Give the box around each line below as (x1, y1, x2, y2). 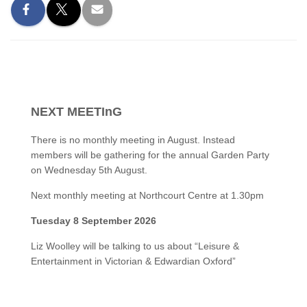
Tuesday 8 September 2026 (31, 215, 156, 226)
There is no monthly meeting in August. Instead (31, 134, 235, 145)
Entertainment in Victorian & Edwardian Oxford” (31, 256, 236, 267)
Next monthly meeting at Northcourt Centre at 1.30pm (31, 190, 264, 201)
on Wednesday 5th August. (31, 164, 147, 175)
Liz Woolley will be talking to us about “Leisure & (31, 241, 239, 251)
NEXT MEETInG (31, 105, 122, 119)
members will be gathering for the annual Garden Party (31, 149, 269, 160)
